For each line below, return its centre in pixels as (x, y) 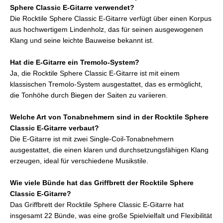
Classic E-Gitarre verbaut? (55, 128)
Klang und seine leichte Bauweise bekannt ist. (82, 40)
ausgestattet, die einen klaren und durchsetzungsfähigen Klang (109, 150)
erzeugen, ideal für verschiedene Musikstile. (79, 161)
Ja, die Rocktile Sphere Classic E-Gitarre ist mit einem (95, 73)
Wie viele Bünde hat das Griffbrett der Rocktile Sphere (102, 183)
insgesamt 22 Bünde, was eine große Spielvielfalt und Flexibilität (111, 216)
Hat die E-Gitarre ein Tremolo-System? (75, 62)
